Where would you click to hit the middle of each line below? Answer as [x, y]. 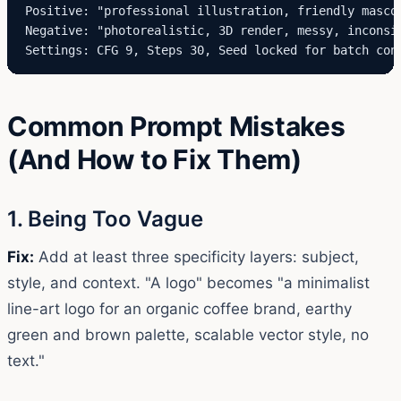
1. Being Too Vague [105, 218]
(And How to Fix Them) [154, 159]
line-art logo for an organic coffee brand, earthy [179, 308]
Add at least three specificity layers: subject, [196, 256]
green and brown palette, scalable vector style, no [188, 334]
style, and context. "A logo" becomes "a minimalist [188, 282]
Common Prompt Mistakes [176, 126]
